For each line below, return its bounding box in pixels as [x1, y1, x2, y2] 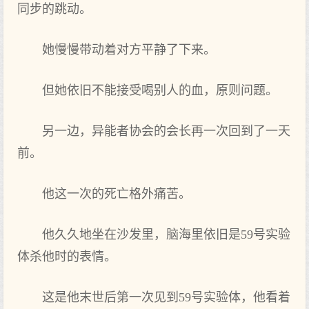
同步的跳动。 [17, 2, 92, 16]
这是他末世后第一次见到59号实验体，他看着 [42, 290, 290, 304]
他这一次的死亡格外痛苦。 [42, 187, 191, 201]
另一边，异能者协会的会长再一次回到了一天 [42, 124, 290, 138]
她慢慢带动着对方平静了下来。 [42, 43, 216, 57]
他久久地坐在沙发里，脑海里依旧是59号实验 [42, 228, 290, 241]
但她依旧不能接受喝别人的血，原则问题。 [42, 83, 278, 97]
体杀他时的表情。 [17, 250, 117, 263]
